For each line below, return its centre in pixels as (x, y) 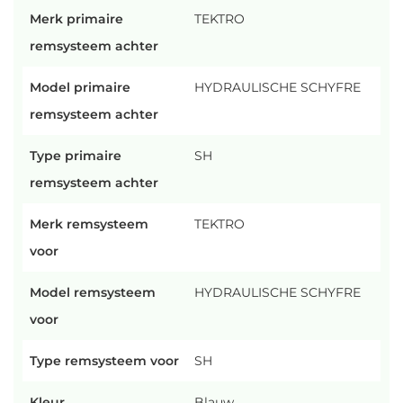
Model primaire (80, 87)
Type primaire (76, 156)
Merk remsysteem (89, 224)
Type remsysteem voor (104, 361)
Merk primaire (76, 19)
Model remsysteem (93, 292)
